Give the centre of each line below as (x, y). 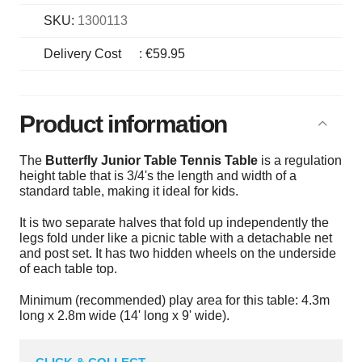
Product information (123, 124)
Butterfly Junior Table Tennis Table (152, 160)
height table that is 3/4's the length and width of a (158, 175)
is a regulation (300, 160)
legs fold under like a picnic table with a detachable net (176, 238)
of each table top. (69, 268)
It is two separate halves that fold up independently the (175, 222)
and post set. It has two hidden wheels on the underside (178, 253)
